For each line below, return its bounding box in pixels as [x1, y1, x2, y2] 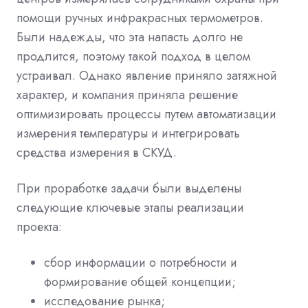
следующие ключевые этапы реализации [16, 198, 244, 217]
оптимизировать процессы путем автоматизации [16, 104, 276, 123]
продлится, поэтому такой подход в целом [16, 47, 250, 65]
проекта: [16, 217, 62, 236]
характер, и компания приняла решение [16, 85, 238, 104]
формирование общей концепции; [44, 272, 236, 291]
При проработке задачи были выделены [16, 179, 241, 197]
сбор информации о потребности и [44, 253, 237, 272]
